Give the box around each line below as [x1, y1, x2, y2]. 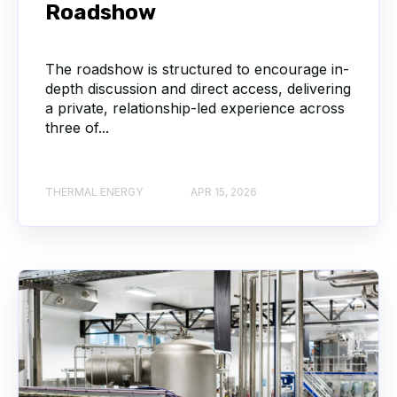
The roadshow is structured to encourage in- [45, 60, 349, 79]
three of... [45, 119, 109, 137]
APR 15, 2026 [191, 185, 257, 199]
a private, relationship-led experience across [45, 99, 345, 118]
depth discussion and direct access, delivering [45, 80, 351, 98]
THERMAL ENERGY [45, 185, 143, 199]
